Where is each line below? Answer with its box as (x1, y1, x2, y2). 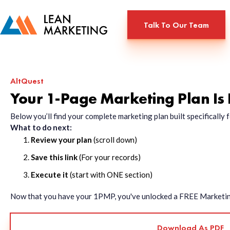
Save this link (31, 152, 79, 162)
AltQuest (10, 75, 44, 86)
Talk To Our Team (144, 19, 209, 30)
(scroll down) (92, 135, 137, 144)
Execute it (31, 170, 68, 179)
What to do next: (10, 123, 72, 132)
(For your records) (79, 152, 141, 162)
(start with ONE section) (68, 170, 152, 179)
